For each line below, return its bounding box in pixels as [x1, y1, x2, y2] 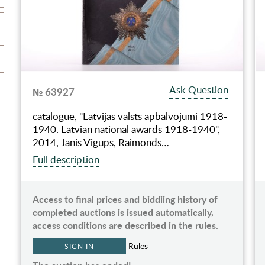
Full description [32, 152, 99, 166]
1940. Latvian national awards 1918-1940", [32, 122, 220, 136]
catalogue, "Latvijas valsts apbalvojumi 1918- [32, 109, 227, 123]
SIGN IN [64, 241, 94, 251]
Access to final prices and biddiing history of [32, 192, 218, 206]
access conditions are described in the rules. [32, 218, 218, 232]
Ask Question [169, 82, 229, 96]
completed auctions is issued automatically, [32, 205, 214, 219]
